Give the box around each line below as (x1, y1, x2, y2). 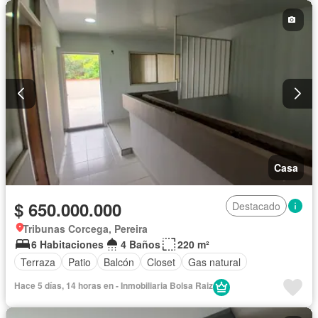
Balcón (104, 254, 134, 269)
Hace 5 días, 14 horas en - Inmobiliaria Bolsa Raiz (14, 279, 213, 292)
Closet (147, 254, 175, 269)
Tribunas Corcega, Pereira (23, 221, 148, 236)
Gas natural (188, 254, 241, 269)
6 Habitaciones (31, 237, 104, 252)
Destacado (232, 199, 280, 214)
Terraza (21, 254, 55, 269)
